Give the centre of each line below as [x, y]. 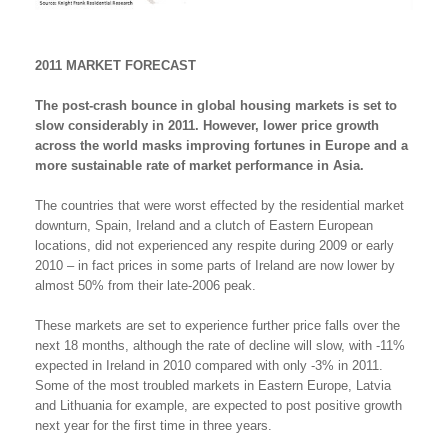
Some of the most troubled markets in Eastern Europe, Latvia [213, 385]
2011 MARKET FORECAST [115, 65]
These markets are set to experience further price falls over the [217, 325]
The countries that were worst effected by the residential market [219, 205]
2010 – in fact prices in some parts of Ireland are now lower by [215, 265]
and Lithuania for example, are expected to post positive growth [218, 405]
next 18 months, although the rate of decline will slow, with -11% [220, 345]
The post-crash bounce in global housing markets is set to [216, 105]
